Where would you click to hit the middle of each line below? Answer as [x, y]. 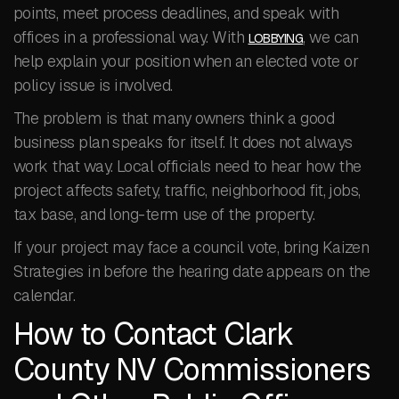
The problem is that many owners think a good [174, 118]
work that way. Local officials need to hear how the [187, 166]
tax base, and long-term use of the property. [164, 214]
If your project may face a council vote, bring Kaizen [191, 247]
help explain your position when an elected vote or [186, 61]
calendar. [45, 295]
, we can [331, 37]
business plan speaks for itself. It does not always [183, 142]
